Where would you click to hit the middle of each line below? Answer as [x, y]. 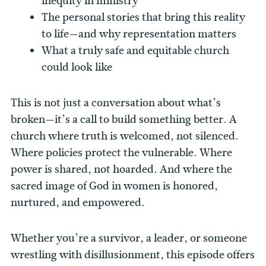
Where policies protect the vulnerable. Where [121, 153]
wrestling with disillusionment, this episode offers [133, 255]
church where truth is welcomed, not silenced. [125, 136]
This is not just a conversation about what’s [116, 103]
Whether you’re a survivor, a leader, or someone [129, 238]
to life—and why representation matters [139, 34]
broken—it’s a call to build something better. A [124, 120]
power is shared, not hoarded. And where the [121, 170]
